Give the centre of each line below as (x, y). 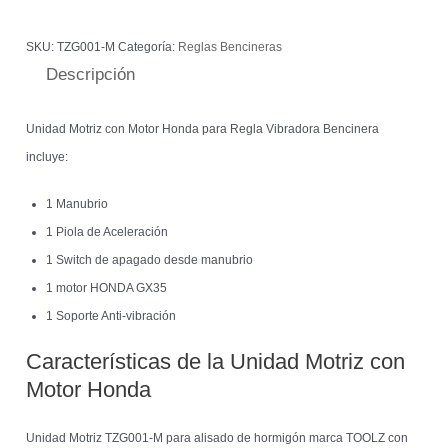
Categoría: (148, 47)
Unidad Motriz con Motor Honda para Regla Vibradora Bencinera (203, 128)
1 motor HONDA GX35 (107, 288)
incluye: (47, 156)
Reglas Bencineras (230, 47)
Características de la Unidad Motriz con (216, 362)
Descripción (91, 75)
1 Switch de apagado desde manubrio (150, 260)
